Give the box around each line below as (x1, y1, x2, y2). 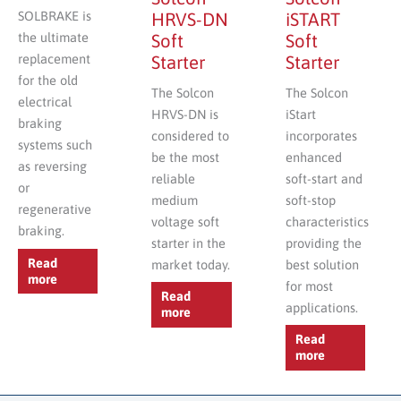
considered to (151, 127, 230, 143)
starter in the (151, 235, 226, 251)
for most (285, 277, 333, 294)
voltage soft (151, 213, 220, 229)
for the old (18, 73, 78, 89)
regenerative (18, 201, 91, 218)
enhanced (285, 149, 342, 165)
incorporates (285, 127, 357, 143)
